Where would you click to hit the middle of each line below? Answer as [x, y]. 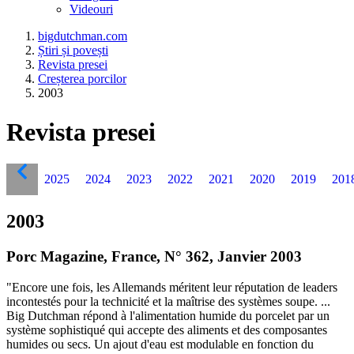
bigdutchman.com [83, 36]
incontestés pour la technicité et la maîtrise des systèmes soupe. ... [168, 301]
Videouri [91, 9]
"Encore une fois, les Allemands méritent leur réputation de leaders [172, 287]
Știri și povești [73, 51]
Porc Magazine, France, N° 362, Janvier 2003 [154, 256]
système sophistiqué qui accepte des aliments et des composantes [167, 330]
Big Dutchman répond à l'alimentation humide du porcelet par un [168, 315]
